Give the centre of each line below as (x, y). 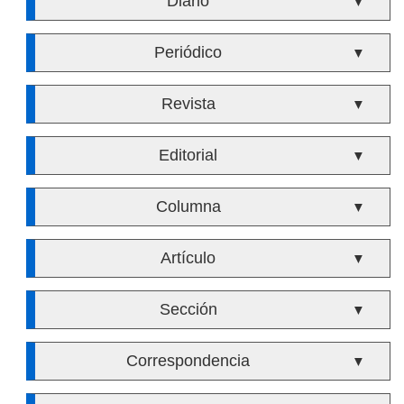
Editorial (188, 155)
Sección (188, 309)
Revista (188, 104)
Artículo (188, 258)
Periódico (188, 52)
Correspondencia (188, 361)
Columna (188, 207)
